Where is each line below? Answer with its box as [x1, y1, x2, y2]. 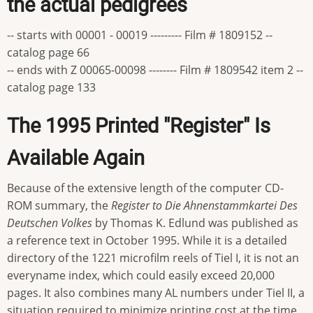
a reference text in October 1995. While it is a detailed [7, 233, 287, 249]
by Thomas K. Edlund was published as [92, 215, 298, 231]
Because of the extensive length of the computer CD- [7, 180, 284, 196]
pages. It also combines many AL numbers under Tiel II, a [7, 285, 305, 301]
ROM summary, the [7, 198, 111, 214]
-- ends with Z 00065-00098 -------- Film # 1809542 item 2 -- [7, 62, 303, 78]
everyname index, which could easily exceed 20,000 [7, 268, 275, 284]
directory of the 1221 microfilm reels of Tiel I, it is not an [7, 250, 299, 266]
